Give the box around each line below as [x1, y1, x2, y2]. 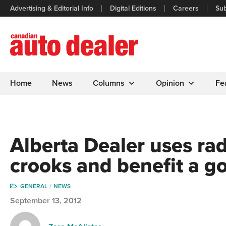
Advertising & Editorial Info [10, 4, 93, 13]
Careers [173, 4, 199, 13]
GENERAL [20, 183, 47, 190]
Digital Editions [110, 4, 156, 13]
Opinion [156, 78, 184, 88]
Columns [93, 78, 125, 88]
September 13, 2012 [10, 196, 82, 206]
